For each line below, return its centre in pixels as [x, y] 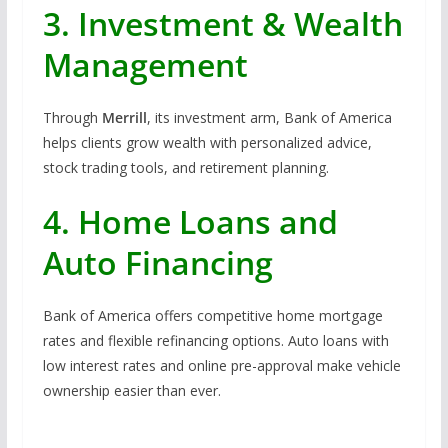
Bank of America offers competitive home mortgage [212, 315]
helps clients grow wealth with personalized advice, [207, 142]
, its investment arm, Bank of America [269, 117]
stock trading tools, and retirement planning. [185, 167]
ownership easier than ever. [131, 390]
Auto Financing [157, 262]
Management [145, 64]
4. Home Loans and [190, 221]
